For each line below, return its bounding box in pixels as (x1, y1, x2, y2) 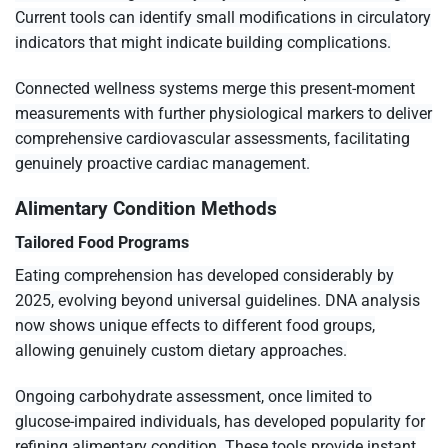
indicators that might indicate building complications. (15, 33, 391, 53)
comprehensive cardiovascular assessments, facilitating (15, 129, 410, 149)
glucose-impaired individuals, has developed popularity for (15, 412, 425, 432)
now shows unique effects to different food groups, (15, 316, 375, 336)
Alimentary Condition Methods (15, 196, 277, 220)
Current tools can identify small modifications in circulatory (15, 8, 431, 28)
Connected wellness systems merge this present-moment (15, 79, 415, 99)
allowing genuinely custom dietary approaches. (15, 341, 347, 361)
